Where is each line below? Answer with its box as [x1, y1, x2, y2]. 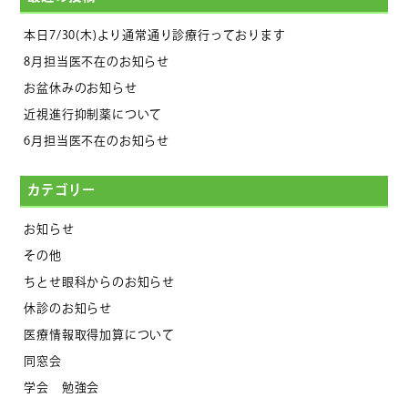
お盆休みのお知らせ [24, 79, 138, 97]
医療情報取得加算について [24, 326, 176, 343]
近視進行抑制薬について [24, 106, 163, 123]
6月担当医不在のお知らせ [24, 133, 170, 150]
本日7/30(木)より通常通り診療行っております [24, 26, 286, 44]
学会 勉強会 [24, 379, 100, 396]
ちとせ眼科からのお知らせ [24, 273, 176, 291]
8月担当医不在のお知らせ [24, 53, 170, 70]
